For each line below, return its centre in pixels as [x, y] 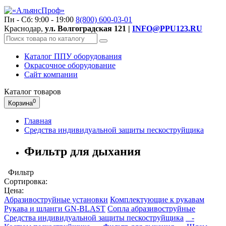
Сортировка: [26, 182]
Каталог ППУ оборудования [73, 56]
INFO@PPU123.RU [167, 28]
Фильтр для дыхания [82, 151]
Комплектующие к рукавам [157, 200]
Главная [38, 121]
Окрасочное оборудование [70, 65]
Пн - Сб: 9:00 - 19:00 [39, 19]
